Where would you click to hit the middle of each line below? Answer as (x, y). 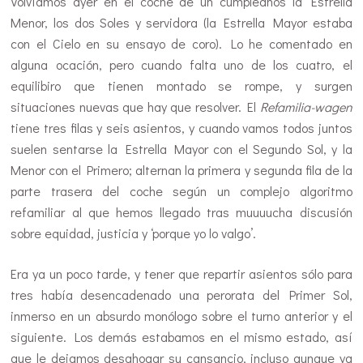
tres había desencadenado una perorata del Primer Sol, (181, 294)
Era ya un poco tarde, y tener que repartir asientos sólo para (181, 273)
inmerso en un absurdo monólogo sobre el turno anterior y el (181, 315)
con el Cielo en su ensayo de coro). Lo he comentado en (181, 43)
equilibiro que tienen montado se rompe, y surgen (181, 85)
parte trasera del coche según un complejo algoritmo (181, 190)
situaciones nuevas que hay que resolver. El (135, 106)
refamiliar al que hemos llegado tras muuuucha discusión (181, 211)
